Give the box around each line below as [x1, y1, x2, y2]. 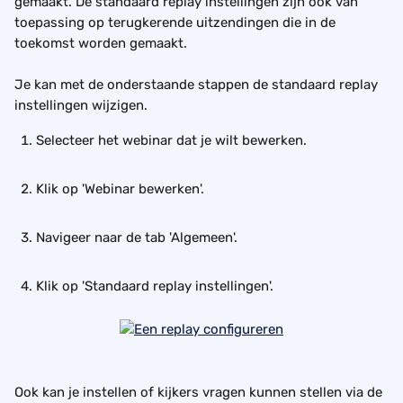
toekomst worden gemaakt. [14, 35, 187, 51]
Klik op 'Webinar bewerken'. [36, 181, 208, 197]
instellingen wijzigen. [14, 97, 148, 113]
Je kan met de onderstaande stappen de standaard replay [14, 76, 381, 93]
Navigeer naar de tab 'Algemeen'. [36, 229, 241, 246]
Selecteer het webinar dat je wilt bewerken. [36, 132, 307, 148]
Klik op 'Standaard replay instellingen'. [36, 278, 277, 294]
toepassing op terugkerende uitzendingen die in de [14, 14, 339, 31]
